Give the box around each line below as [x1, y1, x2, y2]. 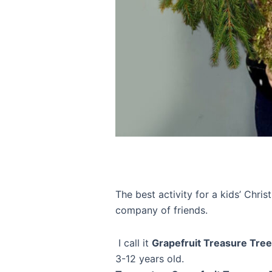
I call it [115, 237, 152, 250]
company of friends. [115, 204, 208, 217]
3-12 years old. [115, 253, 184, 265]
